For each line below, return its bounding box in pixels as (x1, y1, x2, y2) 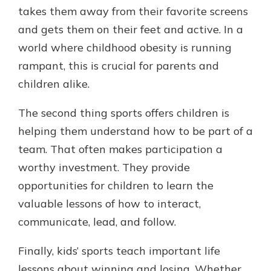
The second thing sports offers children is (18, 106, 229, 120)
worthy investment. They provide (18, 160, 190, 174)
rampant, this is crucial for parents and (18, 59, 219, 73)
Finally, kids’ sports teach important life (18, 244, 220, 258)
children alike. (18, 77, 90, 91)
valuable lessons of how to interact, (18, 197, 201, 211)
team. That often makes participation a (18, 142, 223, 156)
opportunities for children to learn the (18, 178, 214, 192)
